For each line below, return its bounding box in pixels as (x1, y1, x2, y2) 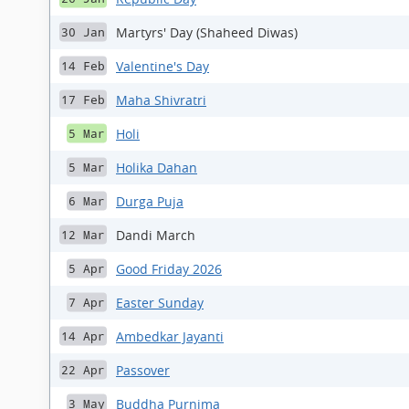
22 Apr (61, 362, 105, 377)
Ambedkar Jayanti (116, 327, 224, 345)
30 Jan (61, 25, 105, 39)
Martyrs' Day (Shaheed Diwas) (116, 23, 298, 41)
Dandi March (116, 225, 195, 244)
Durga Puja (116, 192, 184, 210)
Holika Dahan (116, 158, 197, 176)
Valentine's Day (116, 57, 209, 75)
